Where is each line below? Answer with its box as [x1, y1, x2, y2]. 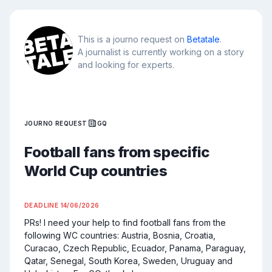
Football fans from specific [24, 143, 209, 161]
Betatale [187, 34, 220, 44]
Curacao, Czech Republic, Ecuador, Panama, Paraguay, [24, 243, 246, 253]
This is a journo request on [78, 34, 187, 44]
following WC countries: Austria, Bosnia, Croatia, [24, 230, 216, 240]
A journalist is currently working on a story [78, 47, 244, 57]
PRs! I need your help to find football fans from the [24, 217, 226, 228]
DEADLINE [24, 202, 61, 209]
